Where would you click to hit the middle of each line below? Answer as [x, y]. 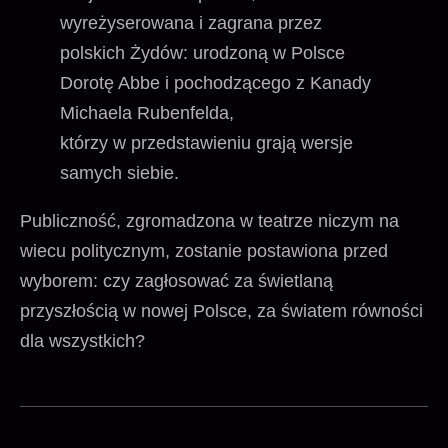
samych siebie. [119, 172]
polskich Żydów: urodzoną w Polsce [202, 52]
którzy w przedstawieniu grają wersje [206, 142]
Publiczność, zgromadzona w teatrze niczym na [209, 220]
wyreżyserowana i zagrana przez [191, 22]
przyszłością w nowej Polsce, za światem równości [221, 310]
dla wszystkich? [82, 340]
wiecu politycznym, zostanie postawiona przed [204, 250]
